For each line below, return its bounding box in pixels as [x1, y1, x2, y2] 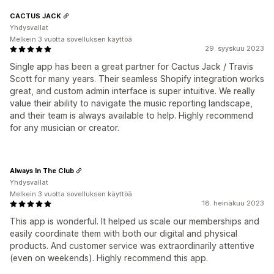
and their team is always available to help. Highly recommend [10, 110, 253, 120]
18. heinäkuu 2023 [202, 199, 264, 207]
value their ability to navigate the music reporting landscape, [10, 98, 253, 108]
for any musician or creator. [10, 122, 119, 133]
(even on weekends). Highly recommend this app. [10, 253, 208, 263]
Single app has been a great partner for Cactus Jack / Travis [10, 61, 253, 72]
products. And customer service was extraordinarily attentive [10, 240, 254, 251]
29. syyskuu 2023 [205, 44, 264, 53]
